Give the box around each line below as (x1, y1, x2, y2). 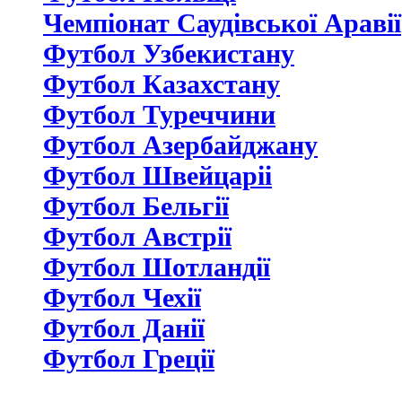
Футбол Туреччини (43, 99, 275, 129)
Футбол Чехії (43, 282, 201, 312)
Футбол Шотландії (43, 251, 270, 282)
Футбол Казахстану (43, 68, 280, 99)
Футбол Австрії (43, 221, 232, 251)
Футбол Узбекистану (43, 38, 294, 68)
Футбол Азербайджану (43, 129, 318, 160)
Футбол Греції (43, 343, 214, 373)
